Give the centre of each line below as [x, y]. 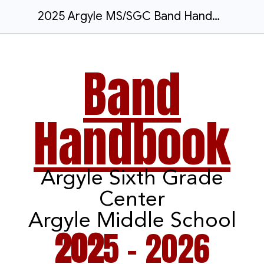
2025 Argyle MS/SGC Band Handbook [216, 16]
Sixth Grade [166, 179]
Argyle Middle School [132, 222]
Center [132, 201]
